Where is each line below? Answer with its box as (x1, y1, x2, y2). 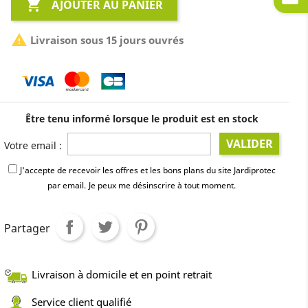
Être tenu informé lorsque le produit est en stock (25, 111, 258, 125)
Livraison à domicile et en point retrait (32, 267, 212, 281)
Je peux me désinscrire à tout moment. (89, 179, 236, 191)
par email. (47, 179, 87, 191)
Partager (4, 220, 51, 236)
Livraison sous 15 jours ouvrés (27, 32, 184, 47)
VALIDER (225, 135, 273, 151)
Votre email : (4, 138, 63, 152)
